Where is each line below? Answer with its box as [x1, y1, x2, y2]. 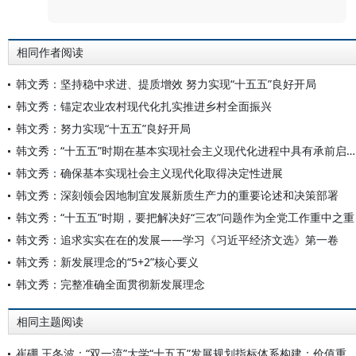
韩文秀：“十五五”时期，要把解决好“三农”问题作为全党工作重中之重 [16, 210, 354, 225]
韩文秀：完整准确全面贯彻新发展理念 [16, 277, 205, 292]
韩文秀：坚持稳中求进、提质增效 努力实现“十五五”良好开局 [16, 76, 316, 91]
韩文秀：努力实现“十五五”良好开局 [16, 121, 191, 136]
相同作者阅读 [17, 46, 83, 59]
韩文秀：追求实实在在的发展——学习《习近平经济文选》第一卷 [16, 232, 339, 247]
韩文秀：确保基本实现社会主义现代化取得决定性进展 [16, 165, 283, 180]
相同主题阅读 [17, 315, 83, 328]
